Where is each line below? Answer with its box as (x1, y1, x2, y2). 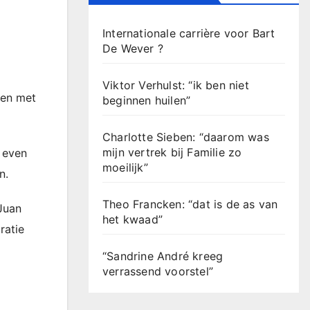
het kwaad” (102, 212, 163, 226)
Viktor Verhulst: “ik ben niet (102, 78, 249, 92)
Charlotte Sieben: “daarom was (102, 130, 269, 144)
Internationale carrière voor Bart (102, 26, 275, 40)
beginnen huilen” (102, 93, 191, 107)
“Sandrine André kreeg (102, 249, 224, 263)
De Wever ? (102, 42, 163, 55)
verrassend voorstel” (102, 264, 213, 278)
